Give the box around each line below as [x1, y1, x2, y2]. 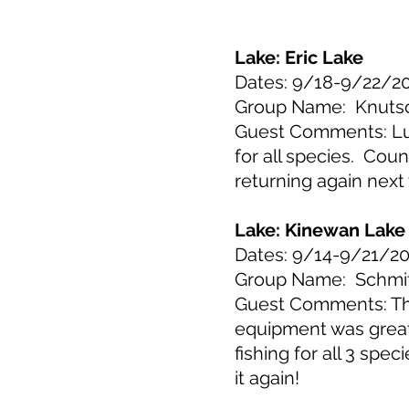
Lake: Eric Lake [235, 47, 363, 68]
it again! [235, 367, 309, 389]
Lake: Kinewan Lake [235, 219, 405, 241]
